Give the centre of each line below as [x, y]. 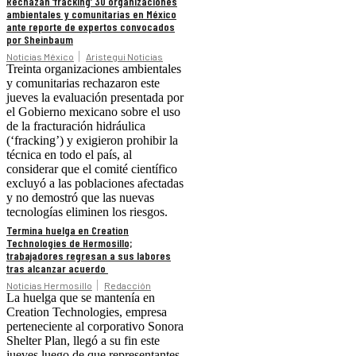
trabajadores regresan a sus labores [89, 256]
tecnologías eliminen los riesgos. [87, 212]
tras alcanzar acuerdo [57, 269]
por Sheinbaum [40, 40]
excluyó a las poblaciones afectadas [95, 184]
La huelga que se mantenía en [81, 298]
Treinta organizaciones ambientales [94, 69]
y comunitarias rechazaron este [83, 83]
